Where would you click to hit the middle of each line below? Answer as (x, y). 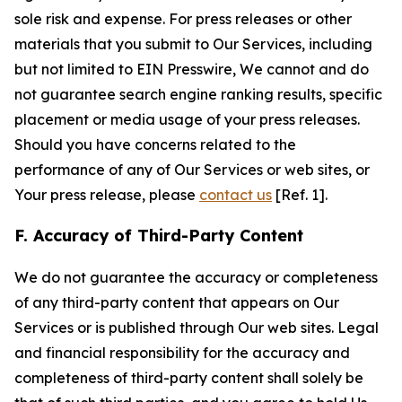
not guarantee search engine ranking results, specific (198, 94)
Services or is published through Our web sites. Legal (197, 328)
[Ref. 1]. (300, 195)
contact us (236, 195)
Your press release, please (107, 195)
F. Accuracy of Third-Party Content (159, 236)
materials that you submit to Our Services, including (193, 44)
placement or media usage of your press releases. (187, 119)
